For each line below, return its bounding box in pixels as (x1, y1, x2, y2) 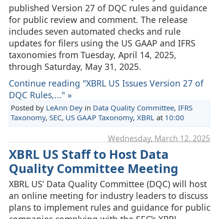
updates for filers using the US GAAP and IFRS (8, 37, 196, 49)
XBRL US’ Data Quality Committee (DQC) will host (8, 177, 207, 190)
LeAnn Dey (45, 103, 83, 113)
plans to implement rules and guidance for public (8, 201, 210, 213)
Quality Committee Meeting (8, 160, 178, 176)
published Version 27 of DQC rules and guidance (8, 2, 207, 14)
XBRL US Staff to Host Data (8, 146, 169, 162)
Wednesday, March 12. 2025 (108, 132, 211, 144)
